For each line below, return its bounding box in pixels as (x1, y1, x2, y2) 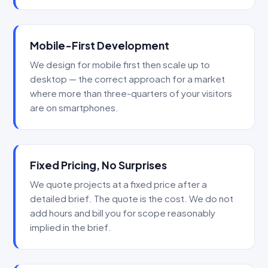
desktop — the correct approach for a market (30, 73, 225, 85)
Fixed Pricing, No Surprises (30, 159, 167, 172)
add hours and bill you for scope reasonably (30, 206, 215, 218)
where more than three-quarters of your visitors (30, 87, 232, 99)
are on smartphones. (30, 102, 118, 114)
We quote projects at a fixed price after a (30, 178, 207, 190)
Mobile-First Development (30, 39, 169, 53)
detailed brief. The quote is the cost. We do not (30, 192, 233, 204)
